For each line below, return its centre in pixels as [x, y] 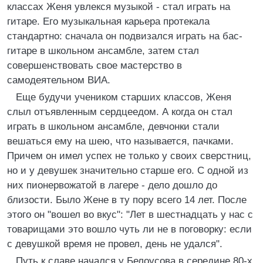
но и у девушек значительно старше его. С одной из [128, 171]
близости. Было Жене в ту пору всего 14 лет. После [127, 200]
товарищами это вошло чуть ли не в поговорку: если [129, 229]
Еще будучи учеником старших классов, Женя [124, 97]
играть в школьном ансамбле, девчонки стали [113, 127]
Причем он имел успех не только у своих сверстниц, [129, 156]
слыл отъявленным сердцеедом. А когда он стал [120, 112]
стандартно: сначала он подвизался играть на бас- [125, 36]
